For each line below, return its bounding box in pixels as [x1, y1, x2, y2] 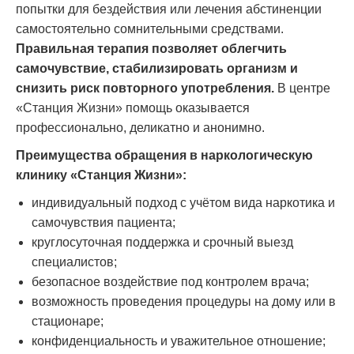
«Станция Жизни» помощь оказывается [16, 100, 250, 115]
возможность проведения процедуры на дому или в [32, 294, 336, 308]
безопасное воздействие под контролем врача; [32, 274, 309, 288]
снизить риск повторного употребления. [16, 81, 274, 95]
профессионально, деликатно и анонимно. [16, 120, 265, 134]
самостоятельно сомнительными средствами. [16, 21, 284, 36]
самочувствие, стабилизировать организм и [16, 61, 298, 75]
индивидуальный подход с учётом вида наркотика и [32, 195, 335, 209]
